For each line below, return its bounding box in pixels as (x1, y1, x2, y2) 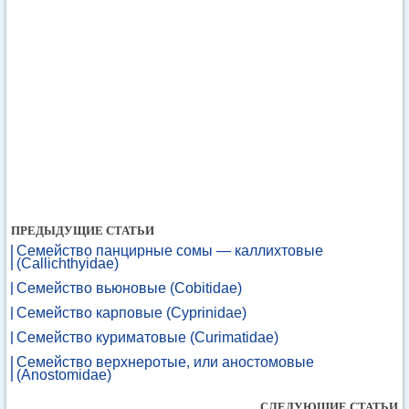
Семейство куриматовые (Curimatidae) (16, 330, 278, 345)
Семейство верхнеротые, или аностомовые (16, 354, 314, 370)
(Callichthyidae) (16, 256, 119, 271)
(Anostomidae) (16, 367, 111, 383)
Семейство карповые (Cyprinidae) (16, 305, 246, 320)
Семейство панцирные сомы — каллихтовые (16, 243, 323, 258)
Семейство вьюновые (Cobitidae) (16, 280, 242, 296)
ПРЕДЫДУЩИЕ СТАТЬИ (11, 224, 154, 237)
